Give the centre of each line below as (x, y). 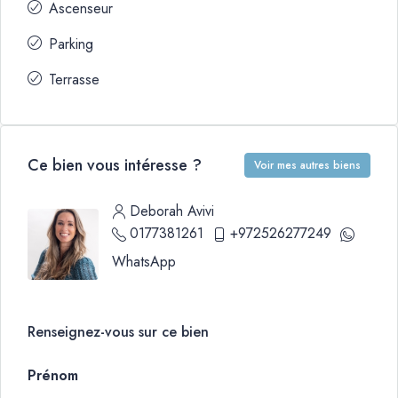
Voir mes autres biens (307, 165)
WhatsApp (144, 262)
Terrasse (74, 80)
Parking (71, 44)
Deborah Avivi (172, 211)
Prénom (53, 375)
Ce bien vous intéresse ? (115, 165)
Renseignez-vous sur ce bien (118, 332)
